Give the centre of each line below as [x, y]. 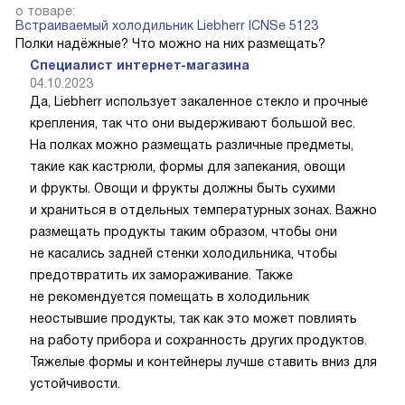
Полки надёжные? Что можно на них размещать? [170, 43]
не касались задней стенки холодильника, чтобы [184, 253]
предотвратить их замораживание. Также [161, 274]
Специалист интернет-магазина [140, 65]
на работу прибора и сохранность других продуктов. [198, 339]
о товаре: [45, 10]
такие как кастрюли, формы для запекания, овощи [188, 166]
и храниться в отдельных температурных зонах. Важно [203, 209]
